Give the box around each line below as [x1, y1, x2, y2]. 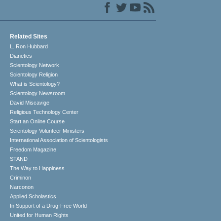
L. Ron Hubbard [10, 43, 48, 50]
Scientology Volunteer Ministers [10, 128, 85, 134]
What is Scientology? [10, 81, 60, 87]
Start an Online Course [10, 118, 65, 125]
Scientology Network [10, 62, 60, 69]
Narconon [10, 184, 34, 190]
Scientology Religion [10, 72, 58, 78]
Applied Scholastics [10, 193, 57, 200]
